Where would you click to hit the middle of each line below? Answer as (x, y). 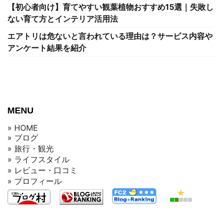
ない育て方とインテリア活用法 (63, 18)
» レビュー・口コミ (42, 170)
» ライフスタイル (38, 159)
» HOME (23, 128)
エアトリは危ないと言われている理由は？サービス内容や (110, 36)
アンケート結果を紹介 (47, 48)
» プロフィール (35, 181)
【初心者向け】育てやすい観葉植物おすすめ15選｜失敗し (110, 7)
